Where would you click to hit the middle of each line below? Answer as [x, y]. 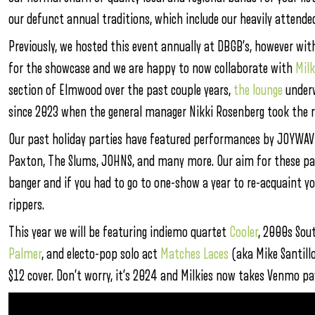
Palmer [25, 254]
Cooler [244, 232]
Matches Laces [194, 254]
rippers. [26, 205]
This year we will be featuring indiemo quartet [119, 232]
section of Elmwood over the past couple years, [121, 90]
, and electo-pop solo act [101, 254]
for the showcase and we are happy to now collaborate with [152, 69]
